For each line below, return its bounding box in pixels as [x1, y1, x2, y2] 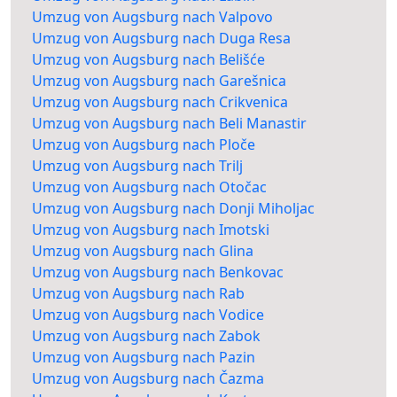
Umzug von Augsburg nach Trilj [32, 156, 243, 176]
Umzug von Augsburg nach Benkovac [32, 262, 284, 283]
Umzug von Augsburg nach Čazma [32, 369, 264, 389]
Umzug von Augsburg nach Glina [32, 241, 253, 261]
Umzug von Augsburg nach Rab [32, 284, 245, 304]
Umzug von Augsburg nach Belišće [32, 50, 265, 70]
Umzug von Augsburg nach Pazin [32, 347, 255, 368]
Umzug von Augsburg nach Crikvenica [32, 92, 288, 113]
